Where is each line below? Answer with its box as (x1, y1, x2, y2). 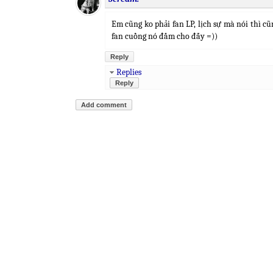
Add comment (81, 101, 127, 108)
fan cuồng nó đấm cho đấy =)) (112, 31, 218, 41)
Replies (116, 67, 141, 77)
